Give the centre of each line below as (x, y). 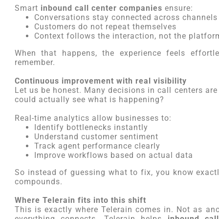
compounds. (39, 182)
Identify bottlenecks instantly (91, 127)
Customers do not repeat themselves (105, 27)
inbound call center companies (101, 8)
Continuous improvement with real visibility (101, 81)
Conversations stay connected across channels (126, 17)
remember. (35, 62)
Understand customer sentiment (96, 137)
